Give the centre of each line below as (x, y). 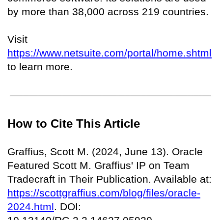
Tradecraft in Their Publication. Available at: (110, 179)
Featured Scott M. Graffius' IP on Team (98, 165)
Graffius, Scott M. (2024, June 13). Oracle (105, 151)
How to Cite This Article (74, 123)
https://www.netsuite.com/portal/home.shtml (110, 53)
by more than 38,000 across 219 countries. (108, 12)
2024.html (31, 206)
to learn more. (40, 67)
